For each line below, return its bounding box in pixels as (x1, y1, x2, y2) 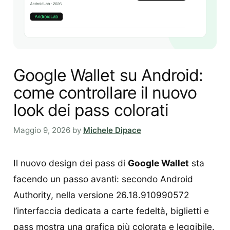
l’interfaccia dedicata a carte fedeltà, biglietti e (13, 205, 209, 216)
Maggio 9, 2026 (13, 125, 70, 136)
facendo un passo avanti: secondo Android (13, 173, 193, 184)
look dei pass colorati (13, 100, 168, 121)
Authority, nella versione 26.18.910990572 (13, 189, 189, 200)
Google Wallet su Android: (13, 65, 203, 86)
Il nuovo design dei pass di (13, 157, 128, 168)
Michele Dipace (83, 125, 141, 136)
